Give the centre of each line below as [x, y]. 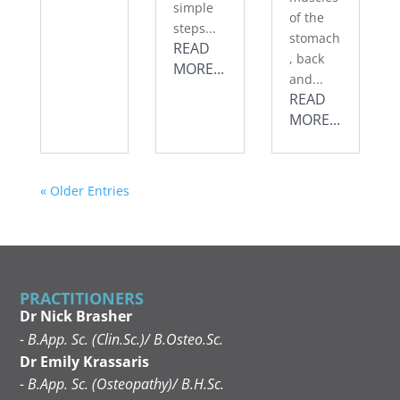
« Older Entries [84, 191]
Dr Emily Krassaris [85, 361]
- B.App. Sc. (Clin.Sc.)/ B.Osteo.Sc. [122, 339]
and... [306, 79]
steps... [195, 29]
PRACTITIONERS [82, 299]
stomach [314, 38]
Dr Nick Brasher [76, 317]
